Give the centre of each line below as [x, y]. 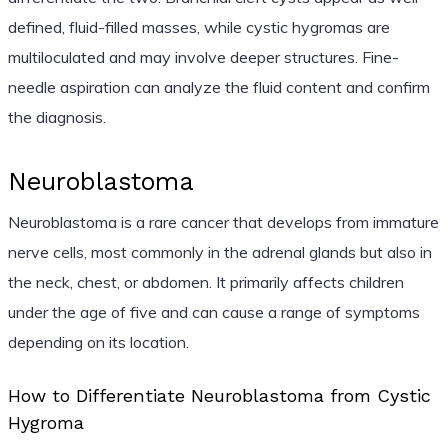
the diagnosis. [56, 116]
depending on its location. [98, 341]
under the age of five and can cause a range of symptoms [213, 311]
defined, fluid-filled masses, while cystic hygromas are [198, 26]
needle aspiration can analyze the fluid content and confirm [218, 86]
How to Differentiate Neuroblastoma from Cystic [219, 395]
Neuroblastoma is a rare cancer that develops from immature [223, 221]
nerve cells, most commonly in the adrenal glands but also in [219, 251]
